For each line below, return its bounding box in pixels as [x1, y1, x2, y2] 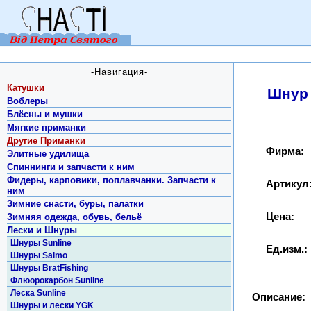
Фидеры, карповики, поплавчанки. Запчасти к [7, 175, 217, 185]
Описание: [251, 291, 305, 303]
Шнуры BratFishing [10, 263, 89, 273]
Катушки [7, 83, 45, 93]
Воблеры [7, 96, 49, 106]
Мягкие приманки [7, 122, 87, 133]
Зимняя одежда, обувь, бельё [7, 212, 142, 222]
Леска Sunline [10, 288, 67, 298]
